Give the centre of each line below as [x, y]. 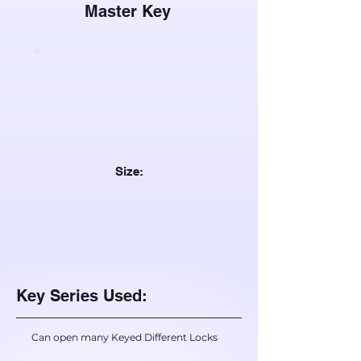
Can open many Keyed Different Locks [124, 337]
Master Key [128, 11]
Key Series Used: [82, 296]
